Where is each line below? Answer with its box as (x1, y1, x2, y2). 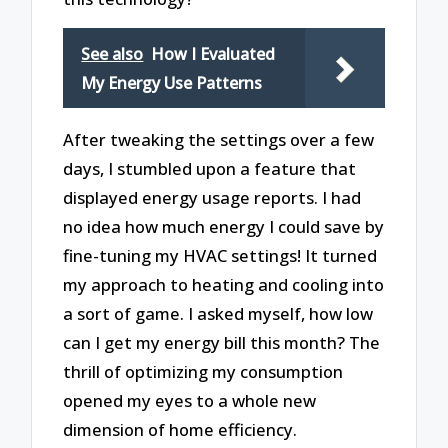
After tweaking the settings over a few (63, 127, 375, 151)
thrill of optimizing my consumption (63, 359, 344, 383)
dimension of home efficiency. (63, 417, 298, 441)
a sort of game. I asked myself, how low (63, 301, 374, 325)
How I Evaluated (151, 43, 276, 66)
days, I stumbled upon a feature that (63, 156, 357, 180)
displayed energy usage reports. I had (63, 185, 362, 209)
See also (81, 43, 144, 66)
